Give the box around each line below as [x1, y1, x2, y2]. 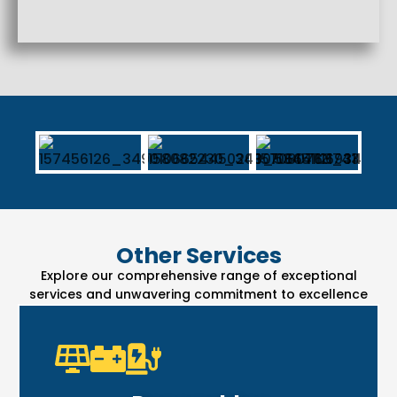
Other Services [115, 239, 282, 271]
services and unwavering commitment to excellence [29, 284, 368, 303]
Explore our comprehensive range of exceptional [40, 266, 357, 284]
